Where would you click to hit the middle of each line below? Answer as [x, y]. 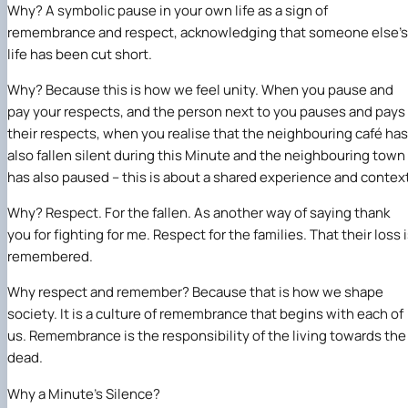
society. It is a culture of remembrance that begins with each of [205, 314]
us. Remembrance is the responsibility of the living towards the [207, 336]
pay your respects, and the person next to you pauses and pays [206, 112]
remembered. [50, 257]
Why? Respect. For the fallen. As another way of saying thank [199, 213]
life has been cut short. [80, 55]
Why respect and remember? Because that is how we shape [195, 292]
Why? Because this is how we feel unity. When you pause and [200, 90]
